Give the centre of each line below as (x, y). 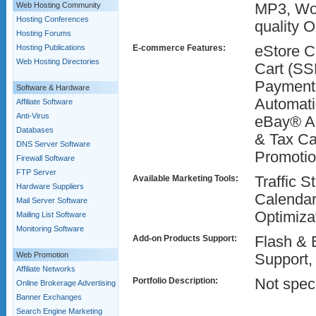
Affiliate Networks (46, 269)
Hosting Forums (44, 33)
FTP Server (36, 172)
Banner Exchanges (49, 297)
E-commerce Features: (179, 48)
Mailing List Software (51, 214)
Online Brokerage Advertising (66, 283)
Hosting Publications (51, 47)
